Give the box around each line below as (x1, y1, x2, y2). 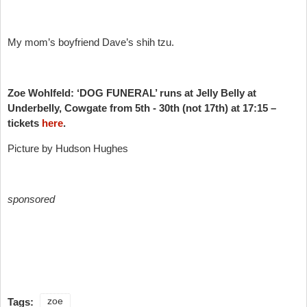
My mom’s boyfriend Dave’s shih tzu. (8, 36, 174, 48)
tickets (8, 116, 42, 129)
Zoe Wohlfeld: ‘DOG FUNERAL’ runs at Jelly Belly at (8, 86, 256, 99)
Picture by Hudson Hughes (8, 142, 128, 154)
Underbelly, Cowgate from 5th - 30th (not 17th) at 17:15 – (8, 101, 276, 114)
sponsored (8, 193, 55, 205)
